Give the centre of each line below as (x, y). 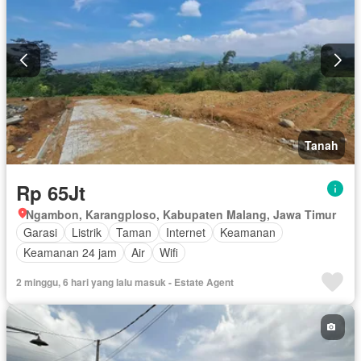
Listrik (87, 232)
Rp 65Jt (51, 192)
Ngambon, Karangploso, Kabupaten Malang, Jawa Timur (181, 214)
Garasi (40, 232)
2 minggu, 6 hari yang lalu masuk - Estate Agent (125, 282)
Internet (186, 232)
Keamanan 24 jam (70, 253)
